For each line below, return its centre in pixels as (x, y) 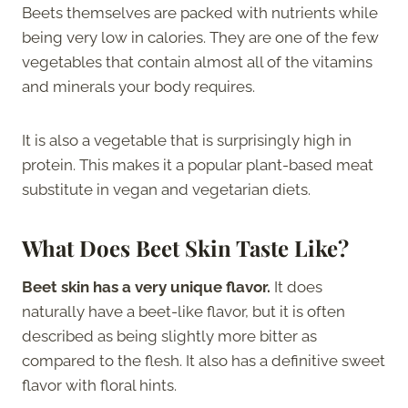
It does (296, 286)
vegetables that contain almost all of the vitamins (197, 61)
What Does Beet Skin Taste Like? (185, 247)
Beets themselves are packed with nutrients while (200, 12)
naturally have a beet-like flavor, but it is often (184, 311)
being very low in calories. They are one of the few (200, 37)
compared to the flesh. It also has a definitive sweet (204, 360)
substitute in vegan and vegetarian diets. (166, 189)
